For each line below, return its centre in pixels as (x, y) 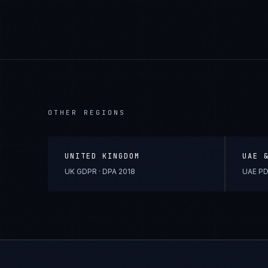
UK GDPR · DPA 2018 (100, 171)
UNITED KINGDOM (102, 156)
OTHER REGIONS (87, 112)
